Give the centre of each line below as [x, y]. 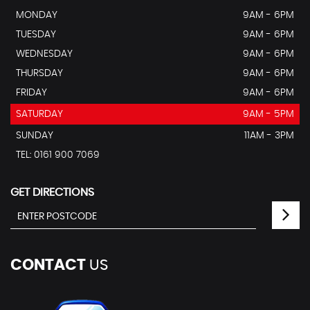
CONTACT [48, 265]
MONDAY [37, 15]
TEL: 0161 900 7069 [58, 155]
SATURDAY [39, 114]
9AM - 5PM [268, 114]
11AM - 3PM [269, 135]
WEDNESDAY [44, 54]
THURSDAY [39, 73]
